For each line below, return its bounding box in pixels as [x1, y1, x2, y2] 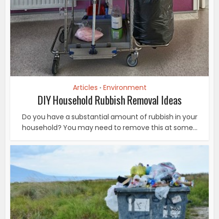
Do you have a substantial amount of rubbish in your [22, 112, 197, 122]
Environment [103, 83, 147, 93]
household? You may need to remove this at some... [22, 123, 197, 133]
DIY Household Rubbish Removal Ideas [37, 92, 182, 108]
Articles [72, 83, 98, 93]
